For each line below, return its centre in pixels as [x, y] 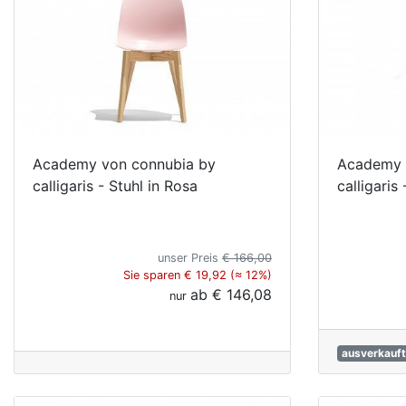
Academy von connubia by [124, 164]
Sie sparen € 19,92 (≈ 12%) [198, 275]
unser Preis [190, 257]
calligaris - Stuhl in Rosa [115, 185]
